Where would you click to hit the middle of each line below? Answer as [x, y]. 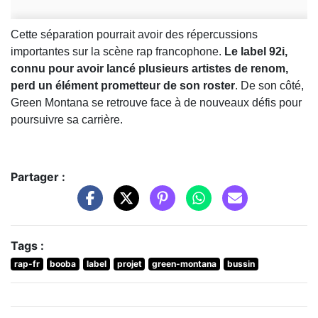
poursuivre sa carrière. [67, 120]
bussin [241, 263]
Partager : [38, 177]
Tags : [27, 245]
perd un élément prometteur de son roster [123, 86]
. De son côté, [269, 86]
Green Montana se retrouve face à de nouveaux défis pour [156, 103]
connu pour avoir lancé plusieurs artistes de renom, [149, 69]
